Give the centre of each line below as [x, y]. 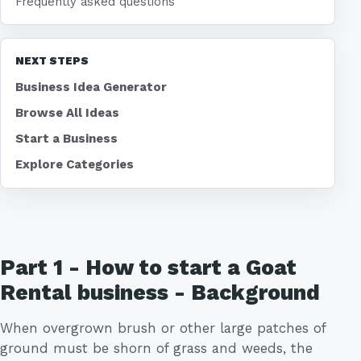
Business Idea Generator [91, 87]
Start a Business [66, 138]
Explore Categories [75, 164]
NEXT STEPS [52, 60]
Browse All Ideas [67, 112]
